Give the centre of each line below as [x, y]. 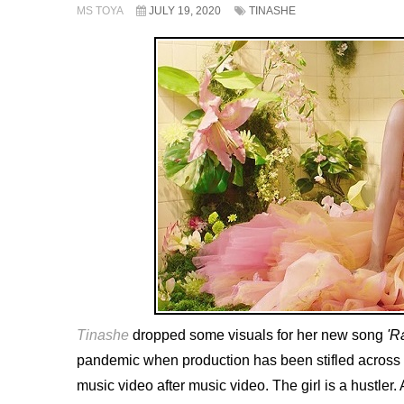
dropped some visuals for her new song [258, 335]
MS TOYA [101, 11]
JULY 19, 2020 [185, 11]
